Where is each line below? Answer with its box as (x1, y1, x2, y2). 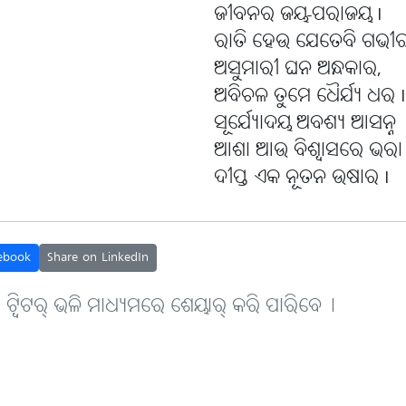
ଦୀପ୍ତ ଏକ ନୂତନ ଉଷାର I (214, 165, 390, 192)
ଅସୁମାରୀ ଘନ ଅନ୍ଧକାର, (214, 56, 382, 83)
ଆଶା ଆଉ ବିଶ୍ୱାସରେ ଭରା (214, 138, 402, 165)
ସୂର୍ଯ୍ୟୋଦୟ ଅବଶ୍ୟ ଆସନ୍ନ (214, 111, 396, 138)
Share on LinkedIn (47, 248, 149, 267)
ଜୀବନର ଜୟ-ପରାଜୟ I (214, 2, 382, 29)
